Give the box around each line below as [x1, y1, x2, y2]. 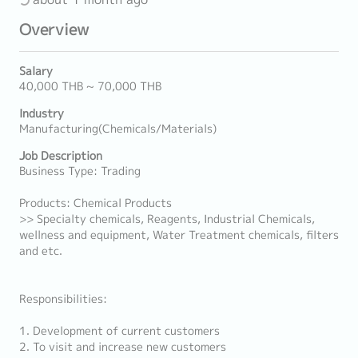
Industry [19, 105, 64, 121]
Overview [19, 18, 89, 40]
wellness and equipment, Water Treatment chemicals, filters [19, 227, 339, 243]
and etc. [19, 243, 62, 259]
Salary [19, 63, 53, 79]
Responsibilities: [19, 291, 107, 307]
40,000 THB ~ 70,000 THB [19, 78, 161, 94]
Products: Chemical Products [19, 195, 172, 211]
